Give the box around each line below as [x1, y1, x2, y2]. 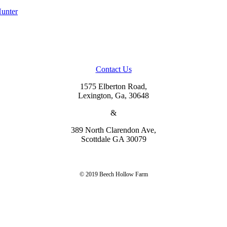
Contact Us [95, 64, 132, 73]
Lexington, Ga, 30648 [78, 91, 149, 100]
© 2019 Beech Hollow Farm [79, 170, 148, 178]
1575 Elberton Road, [80, 82, 147, 91]
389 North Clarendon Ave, [71, 125, 156, 134]
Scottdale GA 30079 [81, 134, 146, 143]
